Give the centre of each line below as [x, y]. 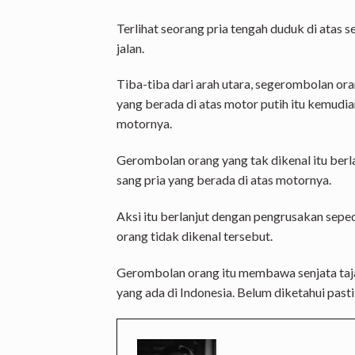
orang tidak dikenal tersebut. [195, 235]
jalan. [130, 48]
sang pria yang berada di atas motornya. [224, 180]
